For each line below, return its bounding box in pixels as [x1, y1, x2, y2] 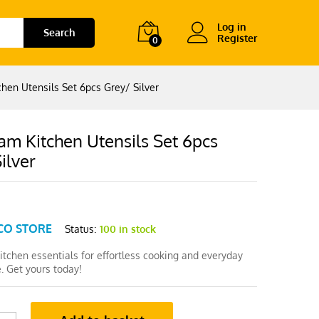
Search [43, 26, 75, 38]
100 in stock [100, 222, 157, 235]
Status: [65, 222, 97, 235]
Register [217, 32, 257, 44]
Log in [217, 21, 246, 33]
